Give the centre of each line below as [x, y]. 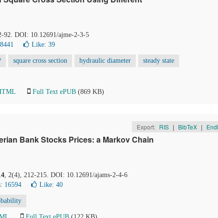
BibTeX [187, 127]
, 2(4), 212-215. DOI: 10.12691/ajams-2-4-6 [66, 175]
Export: [146, 127]
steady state [159, 61]
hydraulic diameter [105, 61]
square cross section [40, 61]
